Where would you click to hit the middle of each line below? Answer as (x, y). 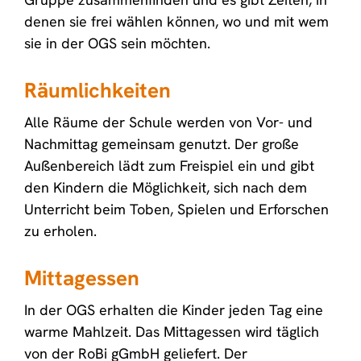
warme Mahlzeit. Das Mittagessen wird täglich (172, 332)
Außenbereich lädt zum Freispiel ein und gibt (169, 166)
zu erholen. (62, 231)
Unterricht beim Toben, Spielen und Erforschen (176, 209)
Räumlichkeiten (98, 90)
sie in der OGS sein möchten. (121, 43)
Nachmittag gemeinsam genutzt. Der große (162, 144)
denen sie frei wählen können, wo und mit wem (176, 21)
